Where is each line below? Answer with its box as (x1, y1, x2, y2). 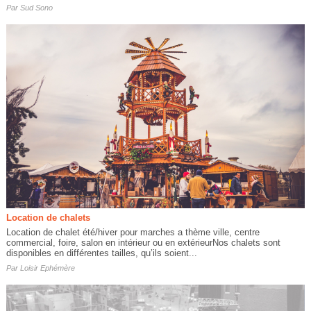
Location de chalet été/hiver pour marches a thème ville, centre (6, 226, 260, 237)
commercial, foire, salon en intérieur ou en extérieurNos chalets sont (6, 237, 280, 248)
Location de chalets (6, 212, 90, 223)
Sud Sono (19, 3, 53, 12)
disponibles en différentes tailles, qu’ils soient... (6, 247, 197, 258)
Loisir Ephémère (19, 263, 75, 272)
